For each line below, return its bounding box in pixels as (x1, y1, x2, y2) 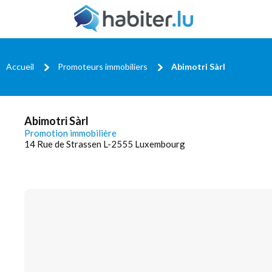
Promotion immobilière (24, 127, 117, 138)
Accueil (6, 61, 34, 72)
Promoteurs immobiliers (58, 61, 148, 72)
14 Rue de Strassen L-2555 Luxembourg (24, 138, 185, 149)
